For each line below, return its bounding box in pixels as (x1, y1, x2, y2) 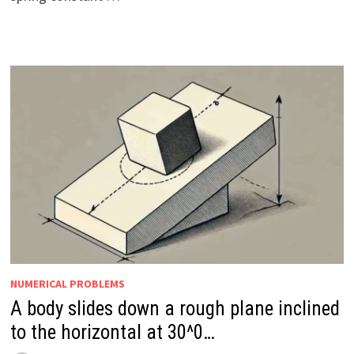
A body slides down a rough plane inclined (9, 297, 340, 321)
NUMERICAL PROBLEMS (9, 277, 125, 292)
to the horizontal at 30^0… (9, 321, 215, 345)
